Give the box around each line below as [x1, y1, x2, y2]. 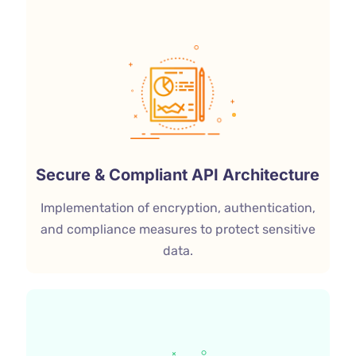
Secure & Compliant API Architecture [36, 165, 320, 185]
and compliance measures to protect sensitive [40, 222, 315, 238]
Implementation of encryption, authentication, [40, 200, 315, 216]
